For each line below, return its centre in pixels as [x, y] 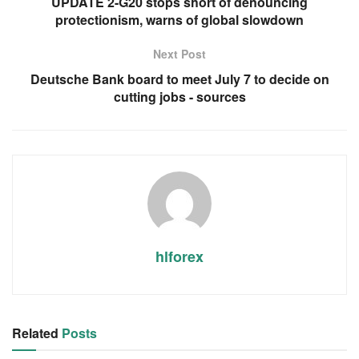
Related [35, 333]
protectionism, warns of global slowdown [179, 19]
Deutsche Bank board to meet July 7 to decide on [179, 79]
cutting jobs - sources [179, 96]
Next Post [179, 53]
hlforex [179, 256]
